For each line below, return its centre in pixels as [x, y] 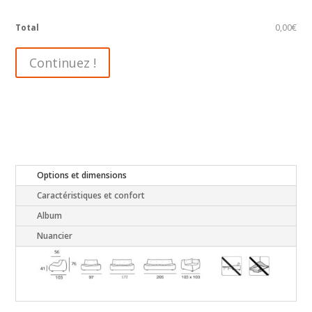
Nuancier [55, 236]
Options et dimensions [82, 175]
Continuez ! [63, 62]
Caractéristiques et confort [91, 196]
